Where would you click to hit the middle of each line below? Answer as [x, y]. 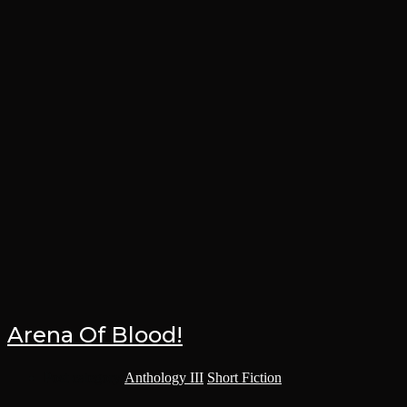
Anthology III [164, 377]
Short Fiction [244, 377]
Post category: [84, 377]
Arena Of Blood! [95, 335]
